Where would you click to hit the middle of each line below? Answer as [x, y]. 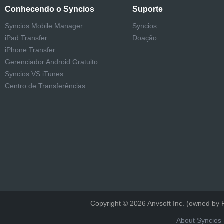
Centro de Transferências [45, 86]
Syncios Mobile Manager [44, 26]
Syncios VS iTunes [34, 74]
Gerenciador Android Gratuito [51, 62]
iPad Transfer [26, 38]
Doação [145, 38]
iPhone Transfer [30, 50]
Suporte [148, 9]
